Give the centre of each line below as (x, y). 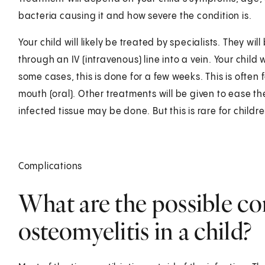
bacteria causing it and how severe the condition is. (135, 16)
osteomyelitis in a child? (135, 231)
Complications (50, 166)
